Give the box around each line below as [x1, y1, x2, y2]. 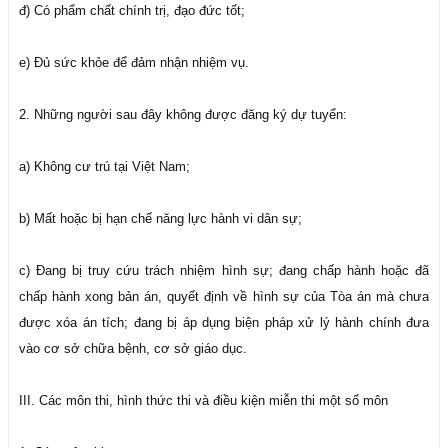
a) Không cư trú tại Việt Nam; [19, 159, 190, 174]
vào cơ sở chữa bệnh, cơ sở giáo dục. [19, 341, 247, 356]
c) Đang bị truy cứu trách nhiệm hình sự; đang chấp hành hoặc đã [19, 263, 429, 278]
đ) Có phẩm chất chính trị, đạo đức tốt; [19, 3, 245, 18]
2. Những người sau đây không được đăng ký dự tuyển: [19, 107, 347, 122]
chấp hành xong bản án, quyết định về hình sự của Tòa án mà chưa [19, 289, 429, 304]
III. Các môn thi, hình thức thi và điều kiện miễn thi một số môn [19, 393, 388, 408]
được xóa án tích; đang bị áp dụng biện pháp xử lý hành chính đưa [19, 315, 429, 330]
